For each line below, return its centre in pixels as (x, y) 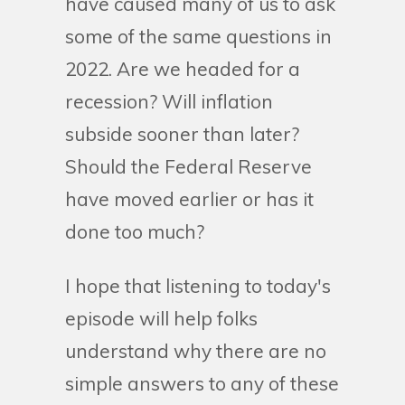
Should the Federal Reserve (188, 166)
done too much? (135, 231)
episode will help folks (161, 318)
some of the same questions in (198, 36)
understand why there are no (196, 350)
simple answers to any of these (202, 383)
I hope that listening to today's (198, 285)
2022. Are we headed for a (183, 68)
